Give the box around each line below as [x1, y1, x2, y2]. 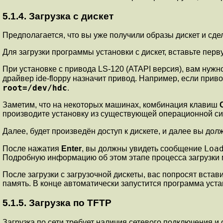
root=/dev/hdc [2, 83, 67, 93]
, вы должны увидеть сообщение [82, 144, 204, 153]
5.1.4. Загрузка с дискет [2, 10, 113, 21]
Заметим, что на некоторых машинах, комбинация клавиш [2, 101, 220, 110]
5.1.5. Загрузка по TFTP [2, 198, 111, 208]
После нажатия [2, 144, 61, 153]
